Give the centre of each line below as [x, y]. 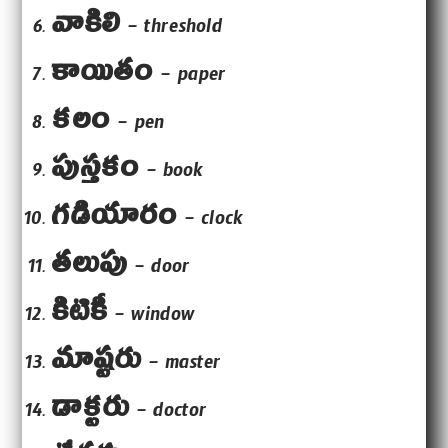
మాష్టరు [97, 365]
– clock [211, 222]
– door [159, 270]
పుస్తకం [96, 173]
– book [172, 174]
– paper [190, 78]
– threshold [172, 30]
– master [182, 366]
